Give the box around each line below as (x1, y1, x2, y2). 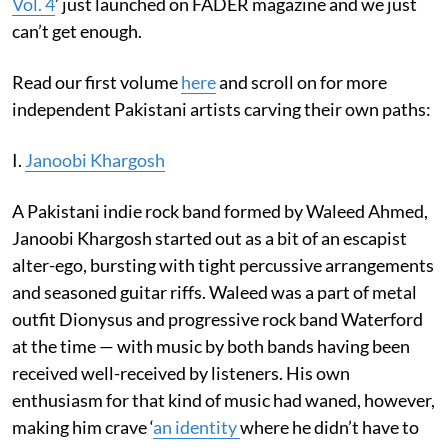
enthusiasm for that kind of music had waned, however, (12, 388, 435, 411)
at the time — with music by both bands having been (12, 334, 410, 357)
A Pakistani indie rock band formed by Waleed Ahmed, (12, 199, 428, 222)
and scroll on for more (216, 70, 387, 93)
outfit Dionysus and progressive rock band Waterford (12, 307, 423, 330)
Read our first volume (12, 70, 181, 93)
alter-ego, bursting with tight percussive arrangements (12, 253, 434, 276)
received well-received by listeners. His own (12, 361, 350, 384)
